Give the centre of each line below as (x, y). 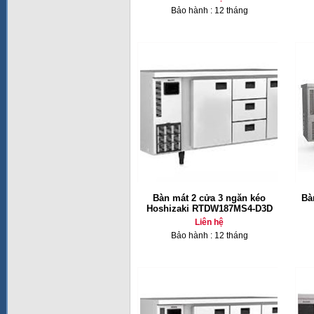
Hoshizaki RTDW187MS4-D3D (209, 209)
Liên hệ (209, 222)
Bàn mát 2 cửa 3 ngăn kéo (209, 198)
